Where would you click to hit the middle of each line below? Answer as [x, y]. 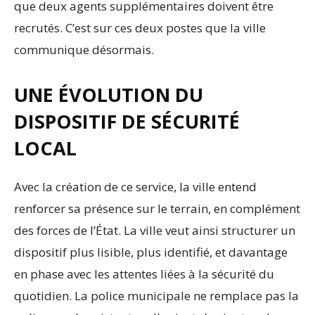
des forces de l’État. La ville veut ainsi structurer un [155, 231]
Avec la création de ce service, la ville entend [135, 187]
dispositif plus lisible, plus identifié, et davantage [151, 252]
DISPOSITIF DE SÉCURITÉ [127, 122]
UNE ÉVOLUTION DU [109, 95]
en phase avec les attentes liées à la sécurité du [144, 274]
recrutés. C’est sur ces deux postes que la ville [140, 28]
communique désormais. [84, 50]
